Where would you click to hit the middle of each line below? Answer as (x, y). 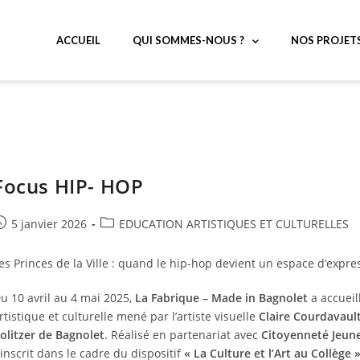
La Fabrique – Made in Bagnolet (221, 298)
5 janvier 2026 (49, 224)
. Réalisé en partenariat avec (183, 335)
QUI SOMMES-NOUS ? (188, 40)
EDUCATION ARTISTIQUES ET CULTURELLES (234, 224)
